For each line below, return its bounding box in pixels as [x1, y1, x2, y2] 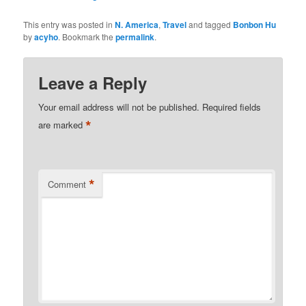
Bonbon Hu [233, 18, 277, 31]
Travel [163, 18, 187, 31]
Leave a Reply [38, 71, 148, 95]
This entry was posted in [23, 18, 115, 31]
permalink [115, 31, 155, 44]
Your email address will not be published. [38, 100, 200, 114]
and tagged [186, 18, 234, 31]
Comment [48, 178, 87, 191]
